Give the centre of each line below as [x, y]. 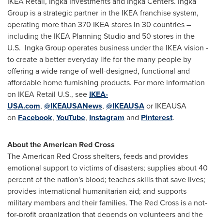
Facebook [35, 117]
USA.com [24, 106]
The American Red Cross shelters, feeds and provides [98, 156]
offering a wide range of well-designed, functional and [99, 71]
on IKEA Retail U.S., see [48, 94]
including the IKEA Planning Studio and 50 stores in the [101, 36]
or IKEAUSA [165, 106]
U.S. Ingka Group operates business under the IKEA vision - [108, 47]
